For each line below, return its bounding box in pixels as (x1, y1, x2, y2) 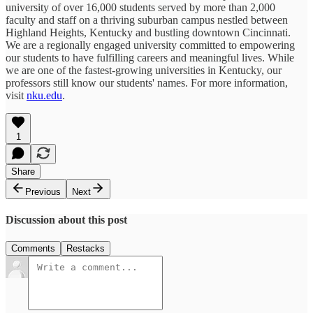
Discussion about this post (6, 213, 127, 226)
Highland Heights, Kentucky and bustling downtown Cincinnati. (6, 26, 291, 38)
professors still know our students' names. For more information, (6, 76, 288, 89)
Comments (11, 243, 55, 254)
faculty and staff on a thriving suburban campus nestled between (6, 13, 288, 26)
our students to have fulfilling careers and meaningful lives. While (6, 51, 294, 64)
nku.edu (27, 89, 62, 101)
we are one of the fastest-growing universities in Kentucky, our (6, 64, 282, 76)
